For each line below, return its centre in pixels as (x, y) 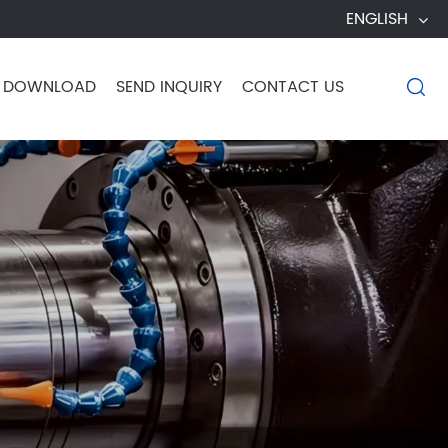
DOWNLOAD (49, 87)
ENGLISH (377, 18)
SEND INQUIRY (169, 87)
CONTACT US (293, 87)
